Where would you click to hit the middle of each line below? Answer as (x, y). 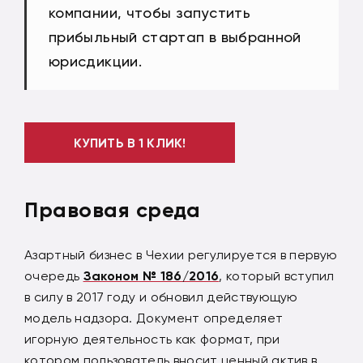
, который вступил (277, 276)
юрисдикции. (95, 62)
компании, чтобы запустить (149, 13)
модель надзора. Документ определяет (154, 318)
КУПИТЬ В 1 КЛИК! (130, 143)
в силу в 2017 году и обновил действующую (161, 297)
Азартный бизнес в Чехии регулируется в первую (181, 255)
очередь (54, 276)
